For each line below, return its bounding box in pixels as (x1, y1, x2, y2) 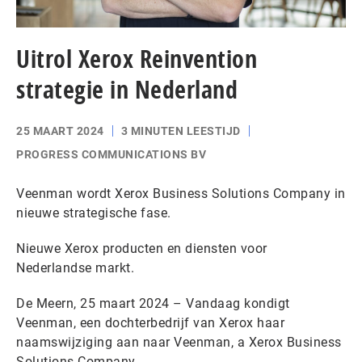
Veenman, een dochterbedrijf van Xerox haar (16, 314, 284, 330)
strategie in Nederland (16, 72, 238, 106)
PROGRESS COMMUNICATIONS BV (16, 147, 206, 161)
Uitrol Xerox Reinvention (16, 41, 257, 75)
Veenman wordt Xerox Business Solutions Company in (16, 185, 346, 201)
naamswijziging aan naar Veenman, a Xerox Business (16, 334, 342, 350)
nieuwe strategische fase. (16, 204, 171, 221)
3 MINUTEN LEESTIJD (120, 124, 241, 137)
